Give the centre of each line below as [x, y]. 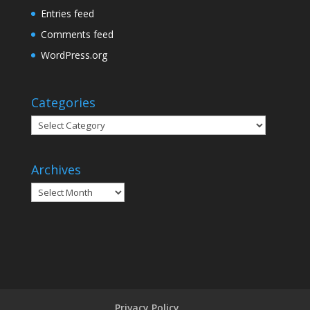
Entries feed [67, 13]
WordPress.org [74, 55]
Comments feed [77, 34]
